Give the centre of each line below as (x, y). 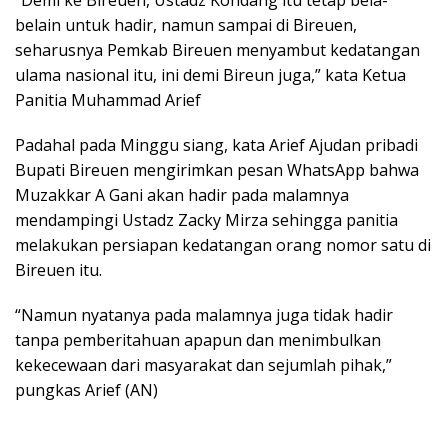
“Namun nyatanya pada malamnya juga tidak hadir (204, 314)
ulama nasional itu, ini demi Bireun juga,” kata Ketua (210, 74)
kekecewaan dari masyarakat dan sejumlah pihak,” (203, 364)
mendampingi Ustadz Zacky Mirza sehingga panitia (206, 219)
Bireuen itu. (58, 269)
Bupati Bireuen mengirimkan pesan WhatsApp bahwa (217, 169)
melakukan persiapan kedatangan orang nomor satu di (223, 244)
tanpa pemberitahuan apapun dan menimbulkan (198, 339)
